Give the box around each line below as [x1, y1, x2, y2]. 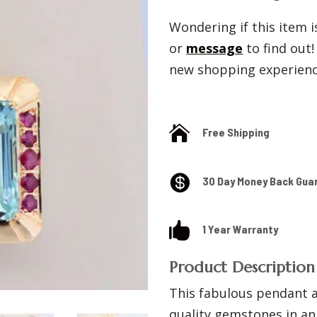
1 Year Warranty [202, 221, 279, 236]
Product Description [169, 258, 316, 277]
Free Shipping [202, 125, 270, 139]
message [186, 40, 243, 57]
